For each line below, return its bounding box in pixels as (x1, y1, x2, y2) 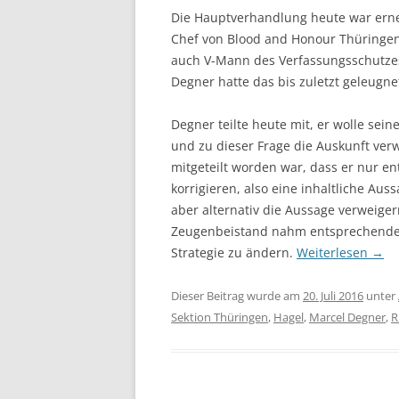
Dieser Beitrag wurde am (171, 288, 303, 304)
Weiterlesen (297, 244, 371, 261)
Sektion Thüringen (171, 309, 268, 325)
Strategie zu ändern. (171, 244, 297, 261)
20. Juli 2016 (303, 288, 363, 304)
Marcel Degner (309, 309, 386, 325)
